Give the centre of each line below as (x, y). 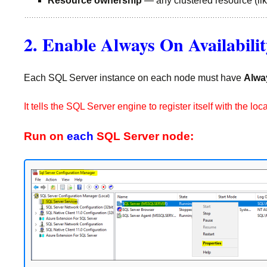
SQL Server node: (144, 136)
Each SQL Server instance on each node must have (134, 78)
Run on (45, 136)
